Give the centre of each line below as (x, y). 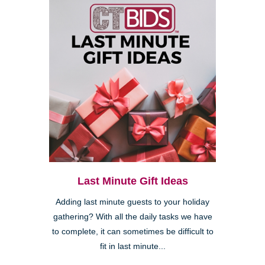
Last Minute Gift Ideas (132, 181)
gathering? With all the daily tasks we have (132, 217)
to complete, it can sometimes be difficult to (132, 232)
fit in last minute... (132, 247)
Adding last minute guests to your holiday (132, 202)
